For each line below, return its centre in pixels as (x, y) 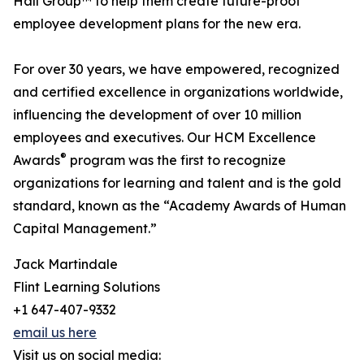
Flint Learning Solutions (87, 287)
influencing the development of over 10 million (157, 115)
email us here (55, 333)
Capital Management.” (85, 229)
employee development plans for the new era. (157, 24)
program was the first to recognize (176, 160)
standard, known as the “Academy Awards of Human (180, 206)
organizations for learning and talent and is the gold (177, 183)
